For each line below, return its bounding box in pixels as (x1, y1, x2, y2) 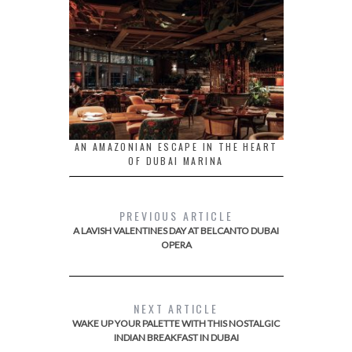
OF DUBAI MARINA (128, 154, 224, 168)
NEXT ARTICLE (134, 300, 218, 317)
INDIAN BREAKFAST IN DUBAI (113, 332, 239, 344)
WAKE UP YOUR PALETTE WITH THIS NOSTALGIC (72, 317, 280, 330)
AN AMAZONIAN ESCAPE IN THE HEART (74, 140, 278, 154)
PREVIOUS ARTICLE (119, 207, 233, 225)
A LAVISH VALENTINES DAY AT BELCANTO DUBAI (73, 225, 279, 237)
